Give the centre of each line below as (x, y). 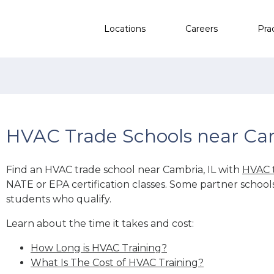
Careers (202, 28)
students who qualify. (59, 199)
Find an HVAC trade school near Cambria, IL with (124, 169)
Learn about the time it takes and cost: (100, 223)
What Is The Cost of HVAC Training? (117, 262)
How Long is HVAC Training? (99, 248)
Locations (125, 28)
